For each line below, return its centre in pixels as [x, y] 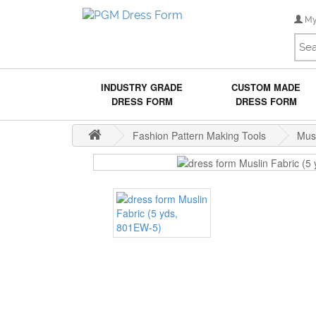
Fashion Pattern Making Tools [199, 135]
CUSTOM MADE [266, 87]
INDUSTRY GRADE [142, 87]
